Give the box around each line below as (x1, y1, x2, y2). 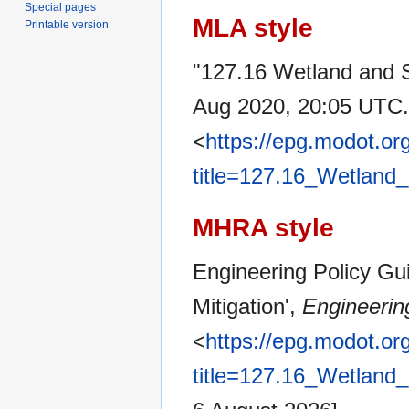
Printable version (25, 17, 110, 31)
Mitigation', (193, 293, 302, 319)
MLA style (193, 14, 313, 43)
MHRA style (193, 213, 334, 242)
